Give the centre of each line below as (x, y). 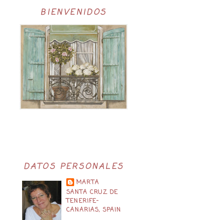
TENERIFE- (83, 201)
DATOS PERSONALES (74, 167)
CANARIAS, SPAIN (94, 210)
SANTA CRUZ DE (92, 192)
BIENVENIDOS (74, 13)
